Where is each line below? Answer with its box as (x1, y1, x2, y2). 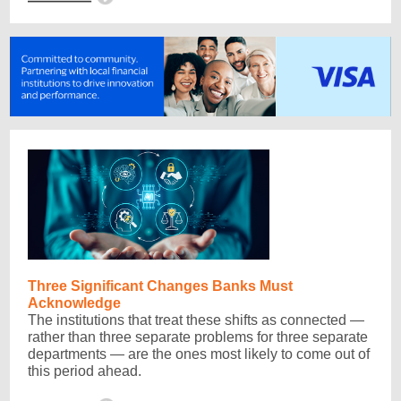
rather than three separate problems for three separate (28, 329, 368, 345)
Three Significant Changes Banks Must (28, 278, 293, 294)
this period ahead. (28, 363, 141, 379)
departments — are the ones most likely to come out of (28, 346, 370, 362)
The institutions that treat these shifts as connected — (28, 312, 364, 328)
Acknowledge (28, 295, 121, 311)
